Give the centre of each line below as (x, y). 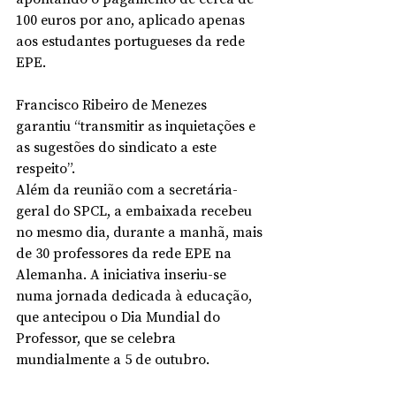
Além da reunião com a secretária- (127, 189)
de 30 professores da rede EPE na (126, 253)
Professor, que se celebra (98, 338)
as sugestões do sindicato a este (118, 147)
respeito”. (46, 168)
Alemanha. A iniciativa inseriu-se (123, 274)
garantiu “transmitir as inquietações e (137, 126)
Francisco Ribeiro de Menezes (113, 104)
